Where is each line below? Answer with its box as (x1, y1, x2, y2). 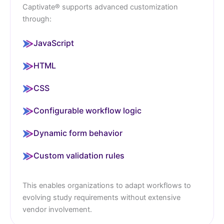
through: (22, 14, 51, 23)
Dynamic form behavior (33, 127, 122, 138)
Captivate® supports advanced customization (22, 2, 178, 11)
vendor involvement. (22, 204, 92, 214)
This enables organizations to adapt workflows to (22, 180, 191, 190)
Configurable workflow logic (33, 105, 141, 115)
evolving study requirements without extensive (22, 192, 180, 202)
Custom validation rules (33, 150, 124, 160)
